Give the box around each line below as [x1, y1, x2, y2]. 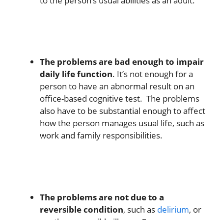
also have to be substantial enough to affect [40, 105, 205, 117]
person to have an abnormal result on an [40, 81, 194, 92]
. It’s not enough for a [112, 68, 193, 80]
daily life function [40, 68, 112, 80]
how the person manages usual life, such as [40, 117, 204, 129]
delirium [157, 203, 189, 215]
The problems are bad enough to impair [40, 56, 204, 68]
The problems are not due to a [40, 191, 164, 203]
